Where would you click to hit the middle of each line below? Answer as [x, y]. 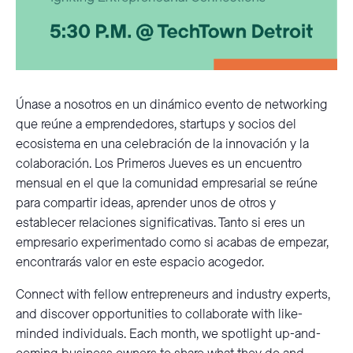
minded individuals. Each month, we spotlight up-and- [168, 334]
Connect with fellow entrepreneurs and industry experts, [173, 295]
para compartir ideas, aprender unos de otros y [146, 204]
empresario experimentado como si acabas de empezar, [172, 243]
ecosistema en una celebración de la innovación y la [162, 145]
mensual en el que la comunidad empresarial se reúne [167, 184]
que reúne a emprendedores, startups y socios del [156, 125]
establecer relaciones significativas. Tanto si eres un [160, 223]
